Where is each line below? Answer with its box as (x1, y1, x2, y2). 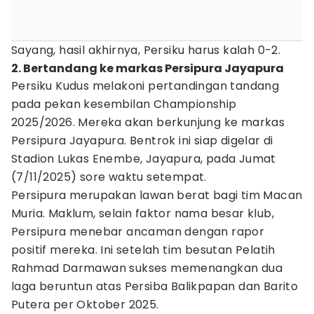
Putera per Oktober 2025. (11, 296, 159, 313)
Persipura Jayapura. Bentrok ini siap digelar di (11, 132, 273, 149)
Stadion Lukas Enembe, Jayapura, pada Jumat (11, 151, 276, 167)
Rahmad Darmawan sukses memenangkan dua (11, 260, 283, 276)
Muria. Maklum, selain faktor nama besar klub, (11, 205, 274, 221)
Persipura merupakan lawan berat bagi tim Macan (11, 187, 303, 203)
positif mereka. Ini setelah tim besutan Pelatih (11, 242, 275, 258)
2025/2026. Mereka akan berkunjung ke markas (11, 114, 285, 130)
